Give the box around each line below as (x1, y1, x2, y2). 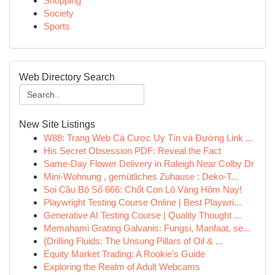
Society (44, 8, 74, 18)
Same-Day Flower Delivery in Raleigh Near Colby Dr (44, 158, 254, 169)
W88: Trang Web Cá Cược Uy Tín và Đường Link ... (44, 133, 253, 143)
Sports (44, 21, 70, 31)
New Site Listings (19, 119, 95, 130)
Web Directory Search (19, 72, 115, 82)
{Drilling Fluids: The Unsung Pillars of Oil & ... (44, 236, 223, 246)
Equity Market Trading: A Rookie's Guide (44, 249, 205, 259)
